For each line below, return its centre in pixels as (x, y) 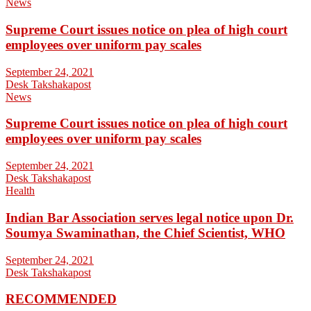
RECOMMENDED (61, 299)
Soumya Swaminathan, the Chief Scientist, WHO (145, 233)
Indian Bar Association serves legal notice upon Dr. (150, 217)
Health (20, 191)
